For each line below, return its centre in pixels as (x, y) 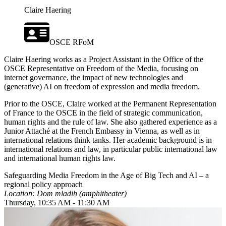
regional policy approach (43, 185)
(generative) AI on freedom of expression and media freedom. (102, 87)
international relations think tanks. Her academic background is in (108, 140)
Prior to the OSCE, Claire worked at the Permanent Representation (110, 104)
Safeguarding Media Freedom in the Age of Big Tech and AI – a (106, 176)
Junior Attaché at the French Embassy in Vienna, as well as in (102, 131)
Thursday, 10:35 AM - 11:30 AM (57, 203)
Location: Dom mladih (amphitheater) (65, 194)
